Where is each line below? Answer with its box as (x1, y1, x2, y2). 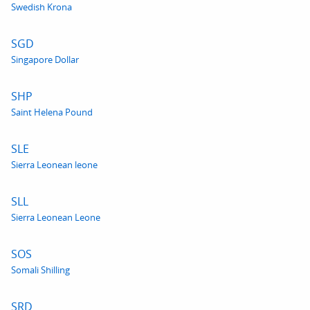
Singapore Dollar (11, 53, 79, 66)
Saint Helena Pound (11, 106, 93, 118)
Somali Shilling (11, 264, 70, 276)
